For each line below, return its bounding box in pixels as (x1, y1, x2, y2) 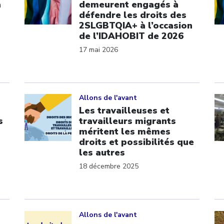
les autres (79, 146, 125, 158)
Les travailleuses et (79, 104, 169, 116)
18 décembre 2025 (79, 161, 138, 171)
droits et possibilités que (79, 136, 194, 148)
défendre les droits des (79, 8, 186, 21)
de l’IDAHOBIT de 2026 (79, 29, 183, 42)
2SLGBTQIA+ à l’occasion (79, 19, 192, 31)
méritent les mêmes (79, 125, 170, 137)
